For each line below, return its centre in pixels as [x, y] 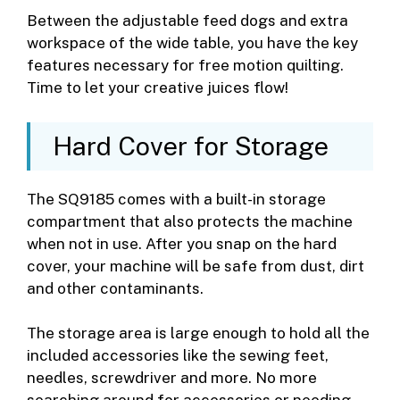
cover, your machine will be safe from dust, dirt [196, 266]
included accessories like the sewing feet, [178, 356]
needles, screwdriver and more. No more [172, 378]
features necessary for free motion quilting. [185, 66]
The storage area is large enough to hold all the [198, 333]
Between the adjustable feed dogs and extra [187, 21]
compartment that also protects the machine [190, 221]
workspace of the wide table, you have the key [192, 43]
